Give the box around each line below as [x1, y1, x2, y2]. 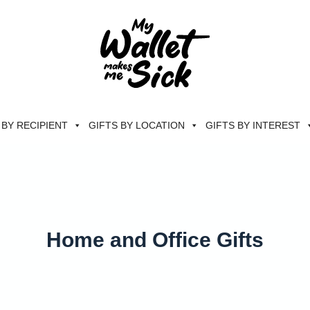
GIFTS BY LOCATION [89, 120, 185, 131]
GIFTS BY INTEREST [206, 120, 300, 131]
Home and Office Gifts [46, 228, 264, 252]
